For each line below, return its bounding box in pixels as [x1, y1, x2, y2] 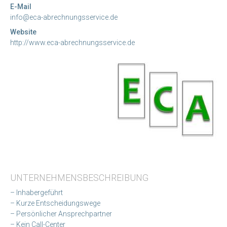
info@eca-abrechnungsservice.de [10, 13, 118, 21]
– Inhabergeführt [10, 188, 63, 197]
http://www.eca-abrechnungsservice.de [10, 38, 135, 47]
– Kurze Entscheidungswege [10, 199, 100, 207]
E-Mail [10, 2, 31, 11]
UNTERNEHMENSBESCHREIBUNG [10, 172, 148, 183]
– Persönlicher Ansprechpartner [10, 209, 112, 218]
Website [10, 27, 36, 36]
